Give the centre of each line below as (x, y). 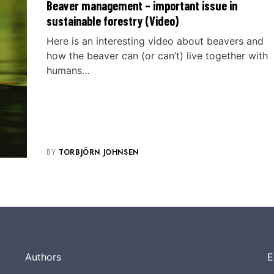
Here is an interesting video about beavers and (155, 41)
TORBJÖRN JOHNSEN (99, 152)
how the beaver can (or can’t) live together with (157, 56)
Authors (43, 257)
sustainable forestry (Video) (113, 21)
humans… (68, 70)
